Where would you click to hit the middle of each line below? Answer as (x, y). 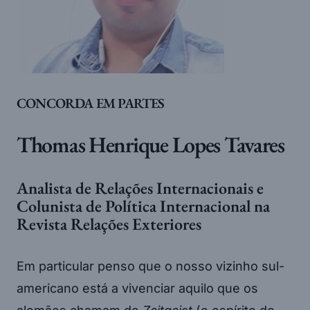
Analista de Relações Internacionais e (140, 188)
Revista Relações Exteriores (109, 224)
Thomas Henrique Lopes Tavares (151, 144)
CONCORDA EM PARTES (91, 103)
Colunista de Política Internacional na (143, 206)
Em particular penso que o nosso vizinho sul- (151, 266)
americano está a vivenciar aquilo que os (137, 288)
